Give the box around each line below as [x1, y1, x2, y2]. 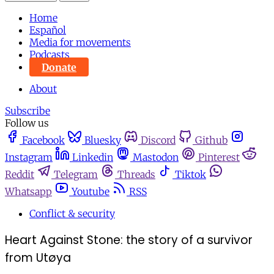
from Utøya [5, 250, 71, 267]
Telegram [54, 168, 98, 181]
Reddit [5, 168, 34, 181]
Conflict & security [29, 207, 115, 220]
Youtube [72, 185, 109, 198]
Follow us [5, 117, 49, 130]
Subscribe [5, 105, 50, 117]
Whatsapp [5, 185, 52, 198]
